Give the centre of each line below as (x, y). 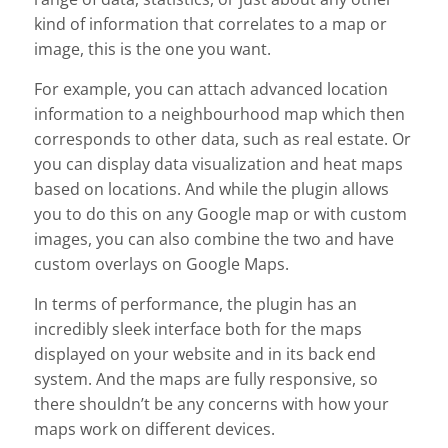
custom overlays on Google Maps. (161, 263)
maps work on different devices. (154, 428)
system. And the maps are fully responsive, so (206, 378)
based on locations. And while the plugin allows (211, 188)
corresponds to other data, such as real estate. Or (222, 138)
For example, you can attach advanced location (211, 88)
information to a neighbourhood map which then (219, 113)
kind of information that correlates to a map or (210, 23)
